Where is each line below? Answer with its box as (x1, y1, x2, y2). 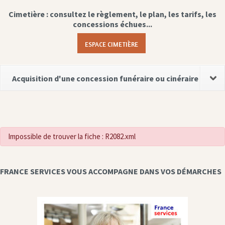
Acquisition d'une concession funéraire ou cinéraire (12, 73, 198, 84)
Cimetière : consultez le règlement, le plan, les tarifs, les (9, 9, 216, 20)
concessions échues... (73, 19, 152, 30)
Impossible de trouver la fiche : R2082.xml (8, 132, 136, 142)
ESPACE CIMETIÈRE (84, 37, 138, 50)
